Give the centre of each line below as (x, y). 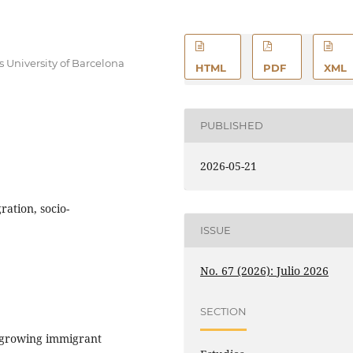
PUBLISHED (232, 126)
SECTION (224, 312)
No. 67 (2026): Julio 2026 (265, 270)
